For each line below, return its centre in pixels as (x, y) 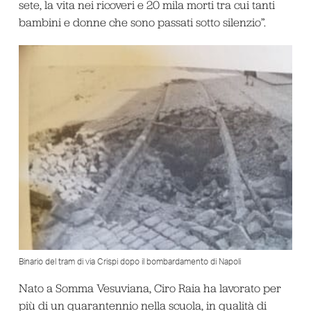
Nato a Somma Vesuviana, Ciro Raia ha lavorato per (150, 288)
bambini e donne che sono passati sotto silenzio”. (142, 22)
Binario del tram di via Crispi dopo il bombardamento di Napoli (129, 262)
